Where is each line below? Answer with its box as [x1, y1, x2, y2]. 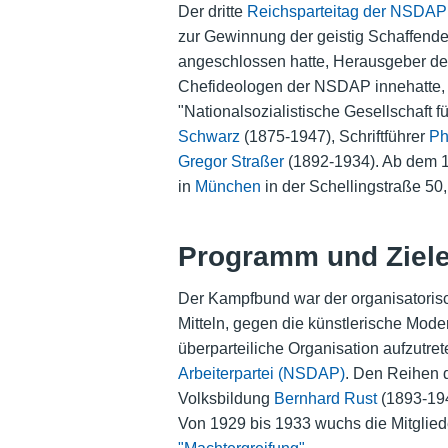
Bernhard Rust [273, 389, 377, 407]
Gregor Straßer [177, 153, 284, 171]
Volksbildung [177, 389, 274, 407]
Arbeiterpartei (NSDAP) [177, 364, 345, 382]
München [194, 178, 261, 196]
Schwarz [177, 128, 240, 146]
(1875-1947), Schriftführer [239, 128, 429, 146]
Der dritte [177, 3, 247, 21]
